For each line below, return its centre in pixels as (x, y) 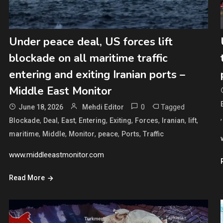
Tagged (172, 107)
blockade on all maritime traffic (88, 58)
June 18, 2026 (41, 107)
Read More (27, 178)
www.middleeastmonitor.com (56, 155)
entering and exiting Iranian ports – (97, 75)
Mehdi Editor (103, 107)
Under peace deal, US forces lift (91, 42)
